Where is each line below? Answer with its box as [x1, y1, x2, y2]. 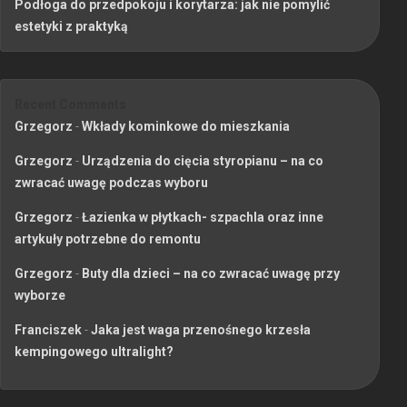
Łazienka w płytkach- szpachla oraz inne [82, 209, 323, 224]
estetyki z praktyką [15, 18, 128, 34]
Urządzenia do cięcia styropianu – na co [82, 153, 323, 168]
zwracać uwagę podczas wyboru [15, 174, 208, 190]
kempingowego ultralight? [15, 343, 174, 359]
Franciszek [15, 322, 82, 337]
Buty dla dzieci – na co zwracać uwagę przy [82, 265, 340, 281]
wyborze [15, 287, 65, 303]
